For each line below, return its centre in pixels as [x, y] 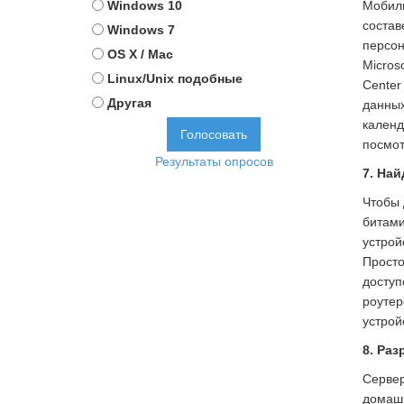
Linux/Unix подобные [175, 78]
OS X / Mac [140, 54]
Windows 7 [141, 30]
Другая [129, 103]
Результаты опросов [214, 161]
